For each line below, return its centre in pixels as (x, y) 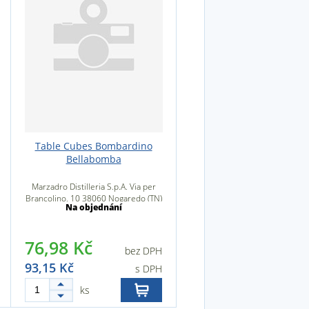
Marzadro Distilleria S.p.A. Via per (93, 187)
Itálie (93, 210)
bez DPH (143, 251)
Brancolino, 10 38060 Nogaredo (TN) (93, 198)
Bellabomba (93, 159)
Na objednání (93, 207)
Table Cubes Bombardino (93, 146)
